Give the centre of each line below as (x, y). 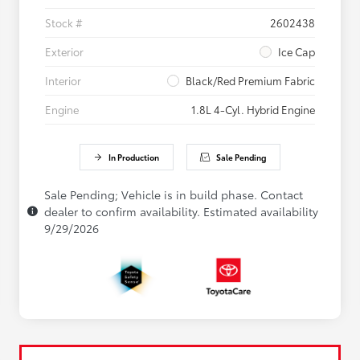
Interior (63, 81)
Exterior (64, 52)
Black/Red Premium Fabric (250, 81)
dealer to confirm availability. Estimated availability (181, 212)
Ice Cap (297, 52)
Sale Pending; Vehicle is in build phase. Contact (174, 195)
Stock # (64, 23)
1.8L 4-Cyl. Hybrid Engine (253, 110)
